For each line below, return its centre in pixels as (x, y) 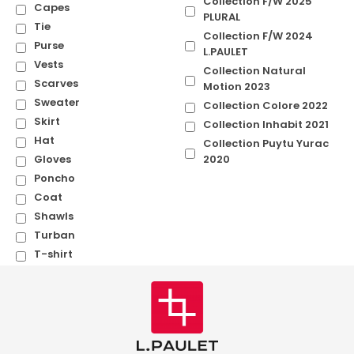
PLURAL (222, 17)
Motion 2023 (237, 87)
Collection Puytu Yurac (266, 144)
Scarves (56, 84)
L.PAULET (226, 52)
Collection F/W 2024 (258, 36)
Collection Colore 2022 (265, 106)
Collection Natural (254, 71)
